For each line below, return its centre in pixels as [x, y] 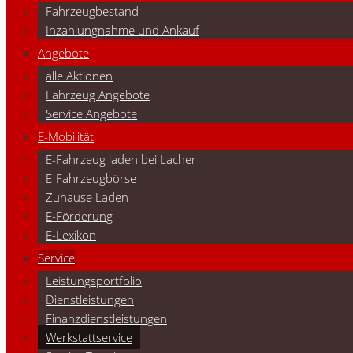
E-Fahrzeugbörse [91, 178]
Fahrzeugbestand [92, 11]
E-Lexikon [71, 235]
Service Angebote [91, 113]
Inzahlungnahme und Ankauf [123, 30]
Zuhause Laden [87, 197]
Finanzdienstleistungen [106, 318]
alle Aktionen [79, 76]
